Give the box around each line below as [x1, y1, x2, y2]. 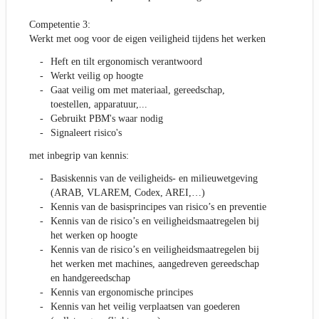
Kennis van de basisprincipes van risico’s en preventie [51, 202, 266, 213]
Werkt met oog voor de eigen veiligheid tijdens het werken [29, 33, 266, 45]
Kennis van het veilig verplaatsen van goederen [51, 301, 240, 313]
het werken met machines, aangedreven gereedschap [51, 258, 259, 270]
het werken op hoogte [51, 230, 137, 241]
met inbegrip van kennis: [29, 150, 129, 162]
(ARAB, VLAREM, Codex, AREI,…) [51, 187, 205, 199]
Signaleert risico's [51, 127, 122, 139]
